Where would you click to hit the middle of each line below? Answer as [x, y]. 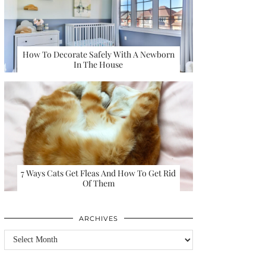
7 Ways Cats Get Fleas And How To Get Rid [99, 173]
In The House [99, 64]
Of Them [98, 183]
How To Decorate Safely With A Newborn [98, 54]
